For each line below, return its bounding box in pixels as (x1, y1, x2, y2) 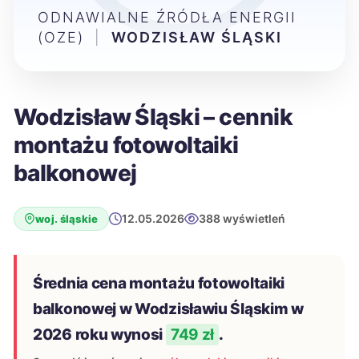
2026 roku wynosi (33, 325, 166, 344)
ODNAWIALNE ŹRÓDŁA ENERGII (38, 9, 296, 26)
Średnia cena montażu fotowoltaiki (33, 274, 285, 292)
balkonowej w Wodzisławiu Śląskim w (33, 300, 304, 318)
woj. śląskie (35, 212, 99, 225)
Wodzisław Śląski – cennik (14, 103, 293, 131)
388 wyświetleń (198, 212, 285, 225)
